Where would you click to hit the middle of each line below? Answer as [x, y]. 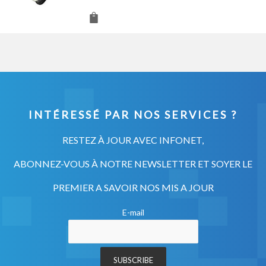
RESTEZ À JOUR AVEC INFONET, [133, 140]
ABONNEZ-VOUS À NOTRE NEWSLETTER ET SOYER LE [133, 163]
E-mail [133, 212]
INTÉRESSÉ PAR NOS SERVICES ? [133, 114]
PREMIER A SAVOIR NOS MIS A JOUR [133, 187]
